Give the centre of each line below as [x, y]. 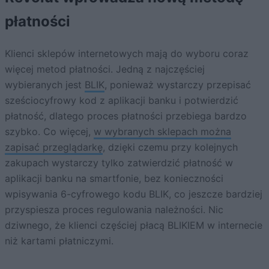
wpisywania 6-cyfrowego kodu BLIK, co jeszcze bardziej [134, 194]
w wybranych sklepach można [162, 131]
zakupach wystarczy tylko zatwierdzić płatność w [119, 162]
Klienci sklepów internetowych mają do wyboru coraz [127, 53]
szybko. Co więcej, [49, 131]
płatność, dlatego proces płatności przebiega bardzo [126, 116]
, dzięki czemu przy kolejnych [170, 147]
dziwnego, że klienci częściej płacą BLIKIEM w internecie [134, 225]
